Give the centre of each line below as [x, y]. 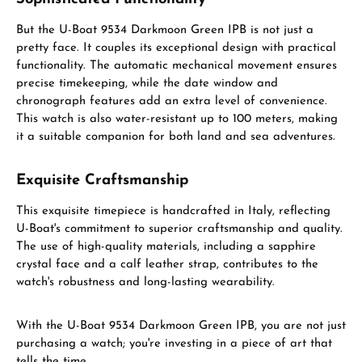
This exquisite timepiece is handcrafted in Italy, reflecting [173, 211]
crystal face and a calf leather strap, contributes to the [167, 265]
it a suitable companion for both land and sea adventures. [176, 137]
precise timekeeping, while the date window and [147, 84]
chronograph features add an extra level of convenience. [172, 101]
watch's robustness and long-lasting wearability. [145, 282]
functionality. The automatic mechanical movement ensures [177, 66]
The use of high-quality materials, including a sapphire [166, 247]
